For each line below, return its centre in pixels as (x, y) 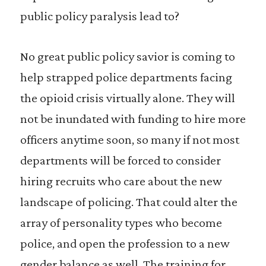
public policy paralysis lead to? (99, 16)
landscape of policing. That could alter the (129, 202)
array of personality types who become (121, 222)
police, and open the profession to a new (125, 243)
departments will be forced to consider (120, 160)
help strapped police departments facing (126, 77)
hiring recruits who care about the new (121, 181)
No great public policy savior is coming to (127, 56)
